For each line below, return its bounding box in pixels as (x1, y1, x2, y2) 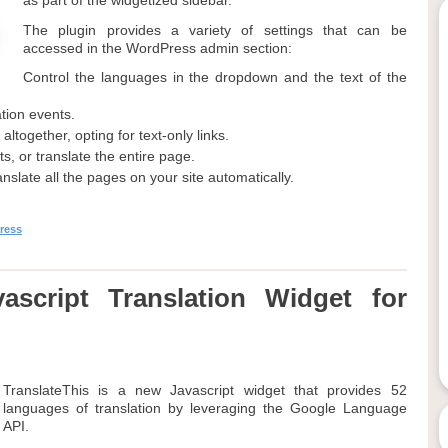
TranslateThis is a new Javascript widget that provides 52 (2, 382, 407, 398)
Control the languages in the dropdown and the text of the (22, 69, 407, 85)
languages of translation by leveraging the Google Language (2, 400, 407, 416)
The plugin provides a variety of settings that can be (22, 22, 407, 38)
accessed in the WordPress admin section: (22, 40, 292, 56)
